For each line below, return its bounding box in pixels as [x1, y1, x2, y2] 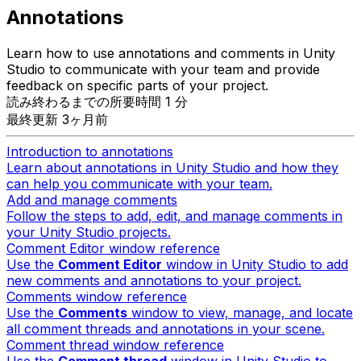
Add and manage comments [6, 192, 177, 209]
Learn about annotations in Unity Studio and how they [6, 160, 338, 176]
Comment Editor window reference [6, 240, 220, 257]
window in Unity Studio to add [162, 256, 348, 273]
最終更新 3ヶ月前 [6, 111, 108, 128]
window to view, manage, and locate [127, 305, 353, 322]
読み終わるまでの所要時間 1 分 [6, 93, 188, 110]
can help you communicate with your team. [6, 176, 272, 193]
